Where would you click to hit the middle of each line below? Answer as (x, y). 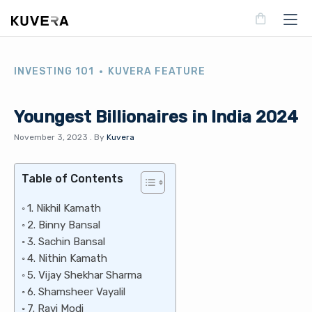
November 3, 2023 (51, 137)
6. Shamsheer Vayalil (77, 292)
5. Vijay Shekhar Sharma (85, 275)
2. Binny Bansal (65, 225)
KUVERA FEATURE (157, 71)
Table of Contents (72, 179)
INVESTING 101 (54, 71)
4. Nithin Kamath (68, 258)
